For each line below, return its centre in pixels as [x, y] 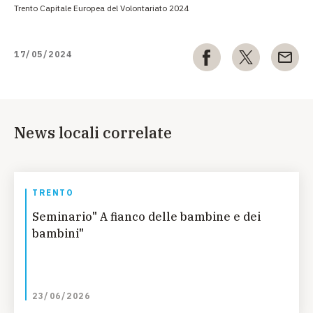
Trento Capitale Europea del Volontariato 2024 [101, 8]
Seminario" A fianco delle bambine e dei [146, 216]
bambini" [58, 233]
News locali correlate [93, 132]
